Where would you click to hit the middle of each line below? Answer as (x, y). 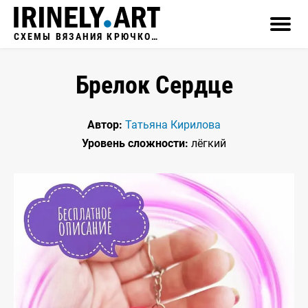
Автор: (105, 125)
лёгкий (207, 143)
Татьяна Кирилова (173, 125)
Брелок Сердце (154, 85)
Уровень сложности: (135, 143)
